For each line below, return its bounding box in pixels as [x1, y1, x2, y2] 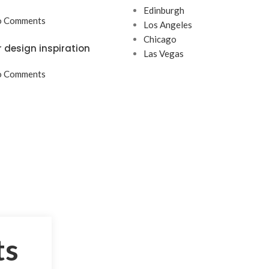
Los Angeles [144, 19, 192, 31]
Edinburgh [144, 5, 184, 16]
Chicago [144, 34, 177, 45]
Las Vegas [144, 48, 184, 59]
